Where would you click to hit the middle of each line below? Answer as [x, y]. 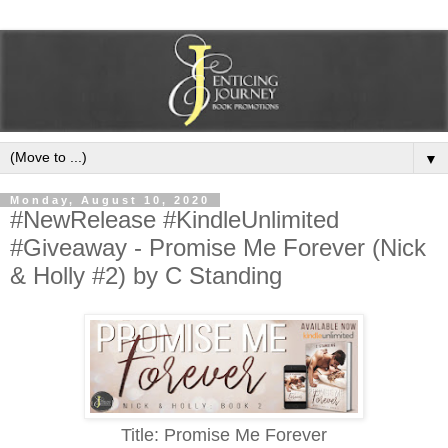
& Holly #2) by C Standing [146, 275]
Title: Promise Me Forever [224, 434]
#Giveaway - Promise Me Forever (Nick [218, 247]
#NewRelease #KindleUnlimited [174, 219]
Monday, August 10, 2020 [110, 199]
